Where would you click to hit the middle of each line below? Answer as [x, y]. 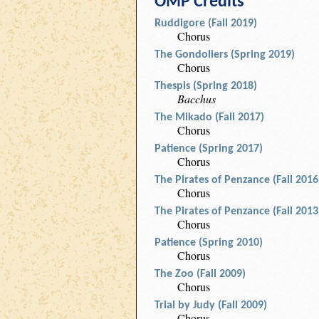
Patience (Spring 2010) [209, 243]
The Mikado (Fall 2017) [209, 117]
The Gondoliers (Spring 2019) [225, 55]
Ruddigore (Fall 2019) [206, 23]
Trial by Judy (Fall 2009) [211, 305]
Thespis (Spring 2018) [206, 86]
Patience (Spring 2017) [209, 149]
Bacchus [197, 99]
